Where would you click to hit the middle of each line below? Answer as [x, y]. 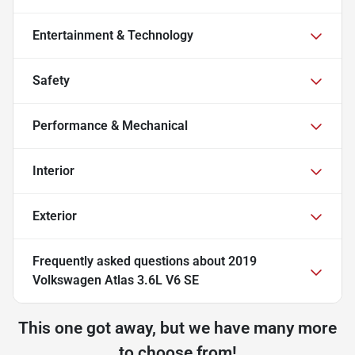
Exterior [55, 216]
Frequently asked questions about [130, 261]
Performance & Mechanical [110, 125]
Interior [53, 170]
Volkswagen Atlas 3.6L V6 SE [116, 280]
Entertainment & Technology [113, 35]
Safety [51, 80]
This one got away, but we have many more [177, 328]
